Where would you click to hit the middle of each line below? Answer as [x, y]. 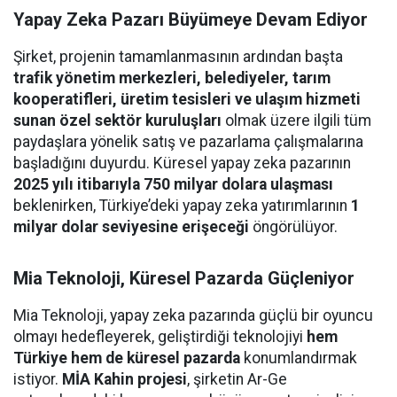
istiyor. [38, 379]
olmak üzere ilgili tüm [296, 121]
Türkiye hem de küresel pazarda [127, 358]
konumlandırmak [299, 358]
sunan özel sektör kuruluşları [117, 121]
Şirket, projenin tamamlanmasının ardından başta [178, 57]
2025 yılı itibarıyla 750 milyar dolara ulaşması [173, 184]
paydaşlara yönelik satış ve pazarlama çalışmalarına [188, 142]
